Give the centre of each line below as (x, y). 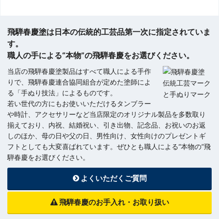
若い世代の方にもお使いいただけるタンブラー (79, 104)
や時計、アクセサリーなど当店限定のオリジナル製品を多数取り (107, 114)
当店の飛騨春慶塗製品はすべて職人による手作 (79, 71)
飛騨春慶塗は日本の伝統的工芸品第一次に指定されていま (109, 32)
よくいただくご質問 (113, 178)
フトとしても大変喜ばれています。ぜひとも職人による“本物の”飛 (109, 147)
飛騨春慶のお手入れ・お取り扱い (113, 202)
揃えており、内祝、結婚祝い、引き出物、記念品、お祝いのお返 (107, 125)
